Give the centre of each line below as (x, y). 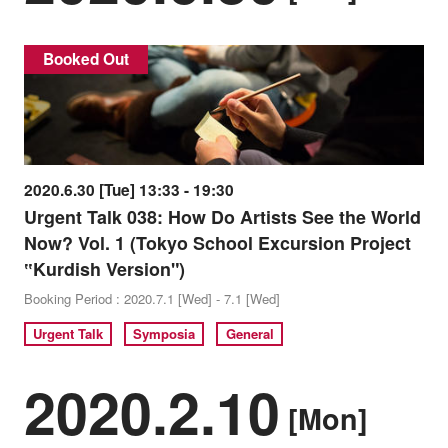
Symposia (164, 334)
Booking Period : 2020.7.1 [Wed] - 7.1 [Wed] (151, 298)
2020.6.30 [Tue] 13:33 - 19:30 (128, 190)
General (249, 334)
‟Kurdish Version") (104, 269)
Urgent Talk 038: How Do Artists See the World (222, 217)
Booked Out (86, 59)
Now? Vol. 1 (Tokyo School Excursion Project (217, 243)
